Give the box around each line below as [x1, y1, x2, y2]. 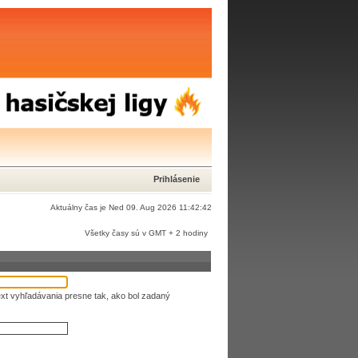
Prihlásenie [153, 174, 200, 184]
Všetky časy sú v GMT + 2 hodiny [85, 229, 208, 237]
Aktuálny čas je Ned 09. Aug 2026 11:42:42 [50, 203, 212, 212]
